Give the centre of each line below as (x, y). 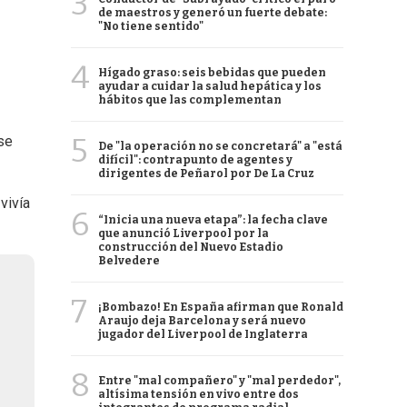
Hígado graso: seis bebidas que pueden (212, 73)
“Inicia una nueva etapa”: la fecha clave (213, 220)
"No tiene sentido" (151, 26)
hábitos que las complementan (190, 100)
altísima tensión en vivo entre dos (199, 394)
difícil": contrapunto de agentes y (195, 160)
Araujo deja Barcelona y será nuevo (202, 321)
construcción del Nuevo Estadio (191, 247)
